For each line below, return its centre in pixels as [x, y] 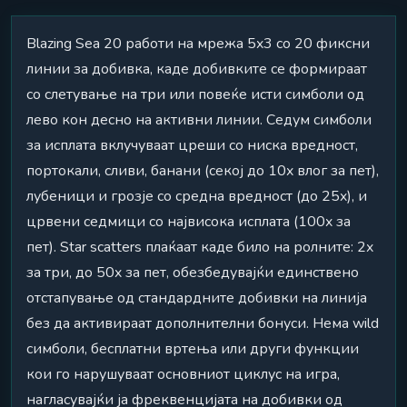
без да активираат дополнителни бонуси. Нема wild [203, 324]
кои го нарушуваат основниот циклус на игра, [183, 375]
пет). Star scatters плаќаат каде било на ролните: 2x [200, 248]
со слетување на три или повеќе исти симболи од [195, 95]
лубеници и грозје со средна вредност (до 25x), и [197, 197]
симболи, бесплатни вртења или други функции [193, 349]
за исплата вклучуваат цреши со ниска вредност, [192, 146]
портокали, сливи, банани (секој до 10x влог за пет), [203, 171]
